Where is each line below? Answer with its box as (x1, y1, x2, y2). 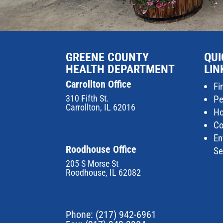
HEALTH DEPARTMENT (66, 62, 175, 76)
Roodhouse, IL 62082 (66, 167, 141, 178)
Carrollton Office (66, 78, 131, 90)
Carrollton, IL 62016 (66, 102, 135, 112)
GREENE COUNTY (66, 50, 149, 64)
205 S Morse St (66, 158, 118, 169)
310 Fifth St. (66, 93, 109, 104)
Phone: (66, 208, 96, 221)
